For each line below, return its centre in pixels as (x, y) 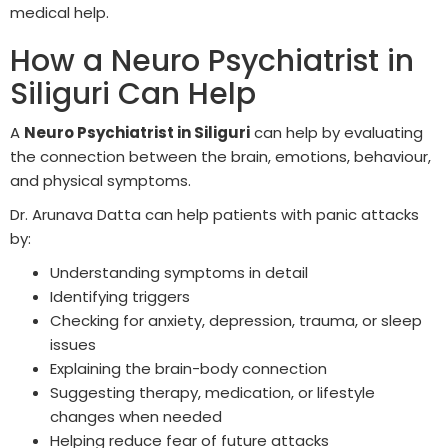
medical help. (59, 13)
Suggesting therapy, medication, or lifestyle (212, 393)
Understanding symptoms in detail (179, 273)
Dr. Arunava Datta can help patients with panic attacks (214, 215)
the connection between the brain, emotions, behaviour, (220, 157)
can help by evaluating (336, 133)
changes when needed (136, 417)
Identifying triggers (120, 297)
